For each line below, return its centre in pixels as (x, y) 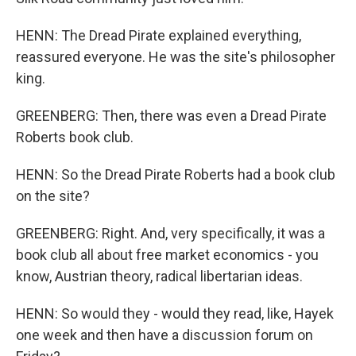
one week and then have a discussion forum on (164, 335)
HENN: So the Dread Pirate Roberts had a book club (176, 174)
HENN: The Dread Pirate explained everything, (159, 35)
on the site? (53, 196)
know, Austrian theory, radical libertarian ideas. (159, 276)
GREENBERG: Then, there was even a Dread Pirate (171, 116)
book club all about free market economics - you (167, 255)
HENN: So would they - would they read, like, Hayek (175, 313)
